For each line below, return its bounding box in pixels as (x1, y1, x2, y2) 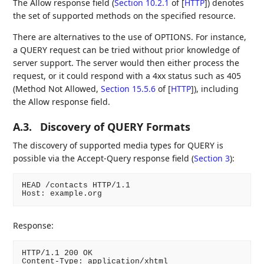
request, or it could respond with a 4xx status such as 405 (13, 70, 242, 81)
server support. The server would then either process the (13, 57, 240, 68)
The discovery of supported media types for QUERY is (13, 139, 224, 151)
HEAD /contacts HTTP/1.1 (21, 180, 130, 190)
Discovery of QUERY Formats (40, 119, 191, 134)
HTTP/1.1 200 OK (21, 248, 93, 258)
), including (194, 82, 239, 94)
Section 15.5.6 (101, 82, 156, 94)
